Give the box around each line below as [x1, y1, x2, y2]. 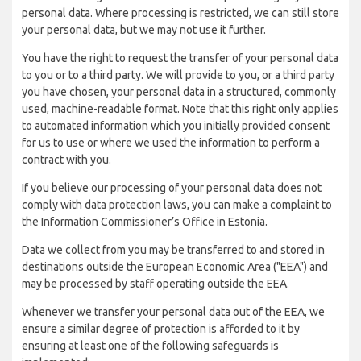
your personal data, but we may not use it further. [22, 23, 266, 36]
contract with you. [22, 153, 111, 166]
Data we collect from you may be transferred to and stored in [22, 243, 325, 256]
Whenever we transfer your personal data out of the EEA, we [22, 305, 325, 318]
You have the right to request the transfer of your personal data [22, 52, 338, 64]
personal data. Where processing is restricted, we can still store [22, 6, 339, 19]
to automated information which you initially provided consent [22, 119, 330, 132]
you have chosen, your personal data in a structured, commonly [22, 85, 336, 98]
